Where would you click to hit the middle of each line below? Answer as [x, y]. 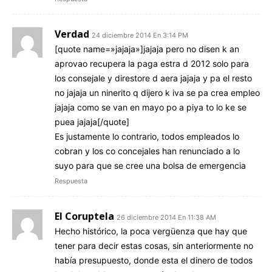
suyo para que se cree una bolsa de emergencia [150, 165]
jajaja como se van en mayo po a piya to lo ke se [151, 107]
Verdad [72, 34]
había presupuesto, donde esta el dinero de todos [154, 260]
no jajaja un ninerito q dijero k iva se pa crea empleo [157, 92]
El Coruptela [84, 216]
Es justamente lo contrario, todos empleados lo [147, 136]
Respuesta [71, 181]
